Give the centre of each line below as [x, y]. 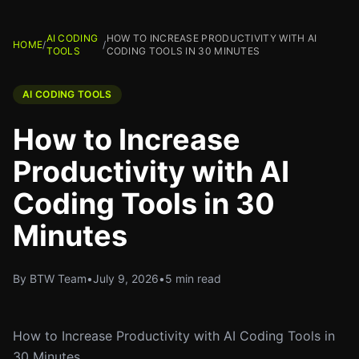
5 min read [193, 278]
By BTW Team [50, 278]
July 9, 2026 [126, 278]
